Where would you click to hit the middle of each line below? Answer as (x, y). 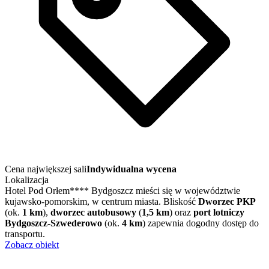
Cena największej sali (46, 169)
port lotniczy (219, 212)
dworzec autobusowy (93, 212)
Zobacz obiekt (32, 245)
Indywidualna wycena (131, 169)
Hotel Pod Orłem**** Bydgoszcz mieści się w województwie (122, 191)
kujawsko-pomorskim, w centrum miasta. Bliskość (101, 201)
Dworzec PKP (227, 201)
